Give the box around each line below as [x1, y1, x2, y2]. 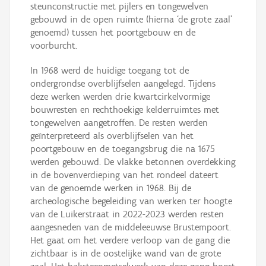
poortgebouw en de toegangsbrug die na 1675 [30, 143, 215, 155]
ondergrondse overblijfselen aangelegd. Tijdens [30, 78, 216, 90]
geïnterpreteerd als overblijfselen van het [30, 130, 194, 142]
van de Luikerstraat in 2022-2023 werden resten [30, 208, 224, 220]
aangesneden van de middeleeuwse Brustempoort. [30, 221, 231, 233]
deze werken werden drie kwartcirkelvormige [30, 91, 210, 103]
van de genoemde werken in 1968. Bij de [30, 182, 191, 194]
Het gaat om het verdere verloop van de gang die [30, 235, 230, 246]
